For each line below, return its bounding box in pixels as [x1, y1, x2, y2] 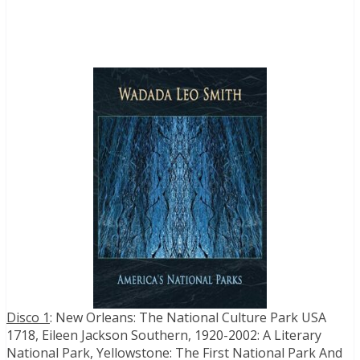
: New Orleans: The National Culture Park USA [50, 309, 326, 327]
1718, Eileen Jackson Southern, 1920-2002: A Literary [6, 326, 321, 345]
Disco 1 [6, 309, 50, 327]
